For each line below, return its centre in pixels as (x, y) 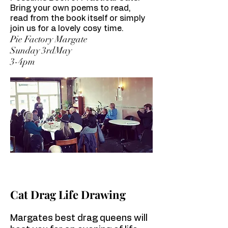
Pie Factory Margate (49, 39)
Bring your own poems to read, (70, 8)
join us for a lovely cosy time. (67, 28)
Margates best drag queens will (79, 218)
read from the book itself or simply (78, 18)
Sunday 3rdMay (41, 50)
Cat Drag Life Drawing (68, 194)
